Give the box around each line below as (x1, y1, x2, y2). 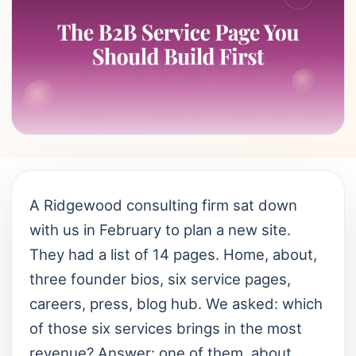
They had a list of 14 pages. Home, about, (29, 246, 317, 263)
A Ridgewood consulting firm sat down (29, 196, 297, 214)
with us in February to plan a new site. (29, 221, 291, 238)
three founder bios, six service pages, (29, 270, 291, 288)
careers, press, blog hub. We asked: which (29, 295, 323, 312)
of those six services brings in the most (29, 319, 302, 337)
